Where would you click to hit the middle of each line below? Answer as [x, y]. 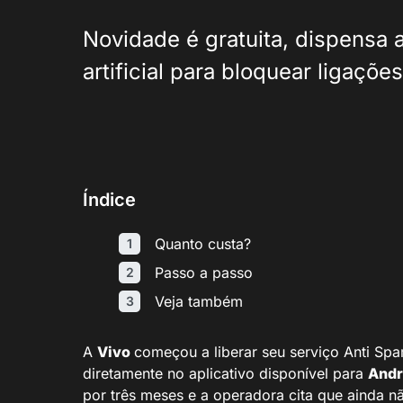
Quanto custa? [203, 244]
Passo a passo [204, 273]
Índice [109, 200]
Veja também [199, 301]
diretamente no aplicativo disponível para [225, 373]
